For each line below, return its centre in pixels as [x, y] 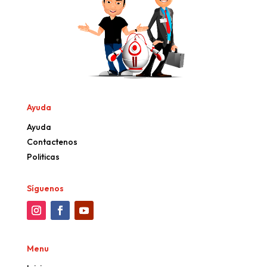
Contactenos [52, 142]
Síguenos [45, 189]
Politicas [43, 157]
